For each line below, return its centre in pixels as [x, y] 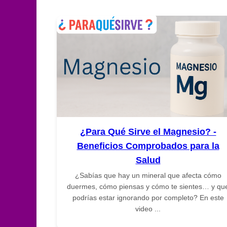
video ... [148, 209]
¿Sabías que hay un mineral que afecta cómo [148, 175]
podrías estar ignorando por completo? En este [148, 197]
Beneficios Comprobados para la [148, 146]
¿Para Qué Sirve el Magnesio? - [148, 131]
